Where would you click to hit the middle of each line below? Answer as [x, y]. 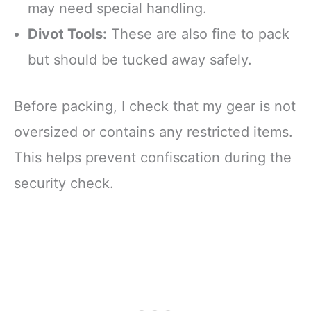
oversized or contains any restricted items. [153, 132]
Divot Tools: [67, 34]
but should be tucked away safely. [140, 59]
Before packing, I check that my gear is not [155, 106]
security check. [64, 183]
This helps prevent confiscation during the [153, 157]
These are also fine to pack [198, 34]
